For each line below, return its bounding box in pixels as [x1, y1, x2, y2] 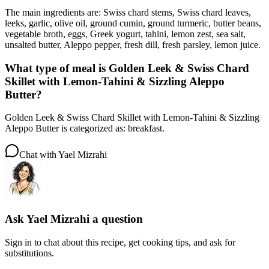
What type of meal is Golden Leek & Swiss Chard [5, 61, 249, 74]
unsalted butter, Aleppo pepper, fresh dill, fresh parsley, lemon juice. [5, 39, 261, 50]
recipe [101, 237, 124, 247]
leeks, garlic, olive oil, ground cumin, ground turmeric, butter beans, [5, 17, 261, 28]
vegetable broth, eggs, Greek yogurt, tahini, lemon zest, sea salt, [5, 28, 246, 39]
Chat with [19, 150, 58, 160]
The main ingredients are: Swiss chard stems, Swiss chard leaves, [5, 7, 251, 17]
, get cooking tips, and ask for [124, 237, 235, 247]
